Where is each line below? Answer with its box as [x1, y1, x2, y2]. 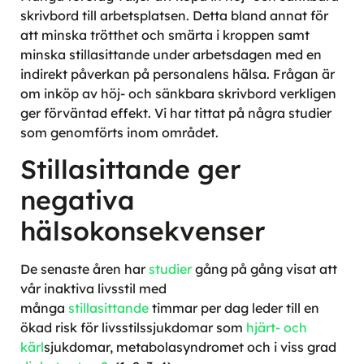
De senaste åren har [20, 261, 149, 278]
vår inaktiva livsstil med [20, 280, 167, 297]
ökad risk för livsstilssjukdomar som [20, 319, 246, 336]
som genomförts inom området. [20, 123, 219, 141]
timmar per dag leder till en [149, 300, 319, 317]
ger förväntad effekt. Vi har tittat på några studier [20, 104, 331, 121]
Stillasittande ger [20, 153, 240, 186]
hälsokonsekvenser [20, 214, 265, 248]
